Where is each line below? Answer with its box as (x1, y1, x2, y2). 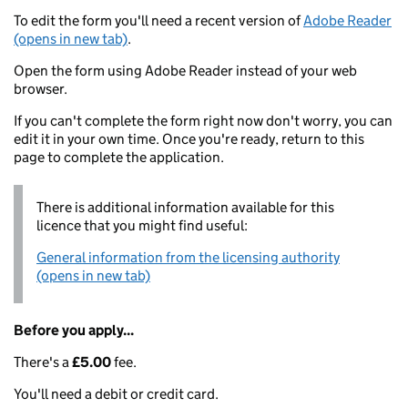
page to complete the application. (14, 148, 224, 166)
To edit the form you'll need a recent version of (14, 12, 303, 29)
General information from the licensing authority (36, 249, 340, 266)
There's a (14, 353, 72, 371)
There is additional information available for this (36, 199, 334, 216)
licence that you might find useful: (36, 217, 248, 234)
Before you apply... (14, 321, 134, 339)
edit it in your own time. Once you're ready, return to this (14, 130, 364, 148)
